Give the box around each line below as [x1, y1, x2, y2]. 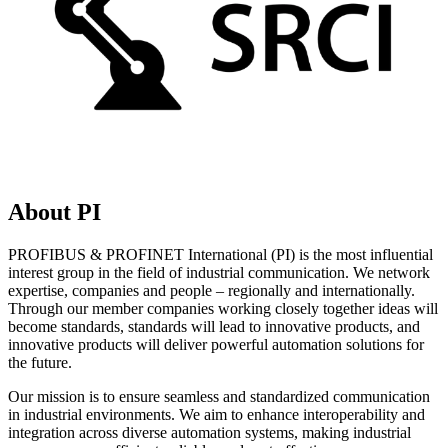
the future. [8, 353, 76, 371]
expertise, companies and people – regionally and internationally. [8, 281, 415, 299]
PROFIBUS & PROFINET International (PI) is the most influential [8, 245, 433, 263]
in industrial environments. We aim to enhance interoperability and [8, 405, 425, 423]
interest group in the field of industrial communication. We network [8, 263, 430, 281]
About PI [8, 198, 101, 225]
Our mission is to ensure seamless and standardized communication [8, 387, 430, 405]
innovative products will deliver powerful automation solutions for [8, 335, 424, 353]
